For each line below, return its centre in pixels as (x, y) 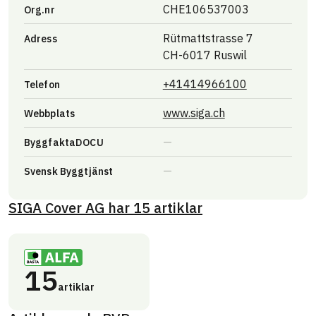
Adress (40, 38)
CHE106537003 (206, 9)
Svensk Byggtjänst (68, 171)
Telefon (42, 84)
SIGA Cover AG (58, 208)
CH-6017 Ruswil (205, 55)
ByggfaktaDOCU (63, 142)
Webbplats (49, 113)
